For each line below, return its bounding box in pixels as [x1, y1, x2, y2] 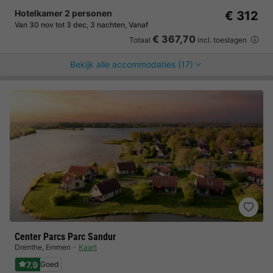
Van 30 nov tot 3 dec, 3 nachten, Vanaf [15, 20, 148, 29]
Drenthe [15, 243, 42, 252]
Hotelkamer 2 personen [15, 8, 112, 18]
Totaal [129, 35, 152, 44]
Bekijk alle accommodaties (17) [70, 59, 193, 69]
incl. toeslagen [196, 35, 249, 44]
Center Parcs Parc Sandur [15, 231, 116, 243]
